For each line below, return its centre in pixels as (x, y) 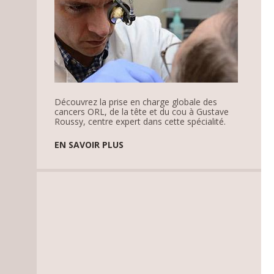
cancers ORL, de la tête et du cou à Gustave (142, 111)
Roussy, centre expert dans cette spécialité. (140, 121)
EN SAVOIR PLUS (89, 144)
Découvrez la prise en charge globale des (136, 102)
